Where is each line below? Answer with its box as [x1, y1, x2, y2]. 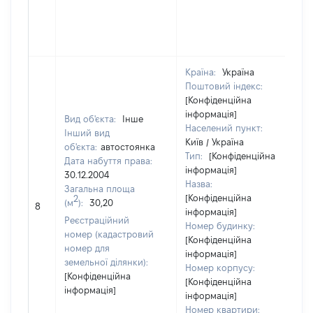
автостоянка [101, 142, 155, 152]
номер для [64, 243, 110, 253]
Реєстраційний [64, 215, 129, 225]
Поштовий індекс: [185, 81, 263, 91]
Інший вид [64, 128, 110, 138]
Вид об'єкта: [64, 114, 119, 124]
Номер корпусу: [185, 263, 255, 272]
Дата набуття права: [64, 156, 152, 166]
